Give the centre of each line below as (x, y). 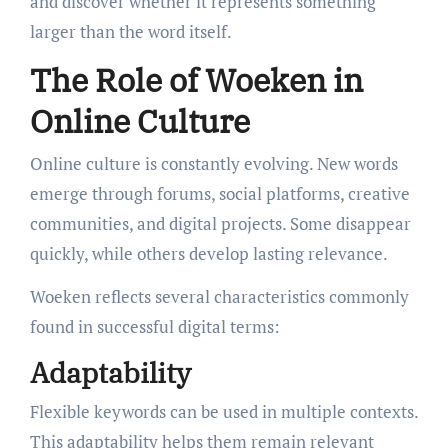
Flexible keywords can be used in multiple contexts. (223, 412)
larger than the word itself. (130, 32)
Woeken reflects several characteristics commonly (219, 296)
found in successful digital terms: (154, 326)
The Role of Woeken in (196, 80)
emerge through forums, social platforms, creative (219, 193)
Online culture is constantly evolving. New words (213, 163)
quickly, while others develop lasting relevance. (208, 253)
